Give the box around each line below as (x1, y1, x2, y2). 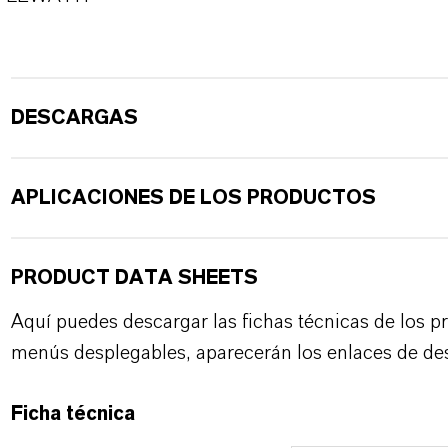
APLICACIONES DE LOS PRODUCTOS (10, 188, 376, 208)
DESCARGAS (10, 108, 138, 128)
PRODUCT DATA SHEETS (10, 268, 258, 288)
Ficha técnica (10, 404, 135, 424)
